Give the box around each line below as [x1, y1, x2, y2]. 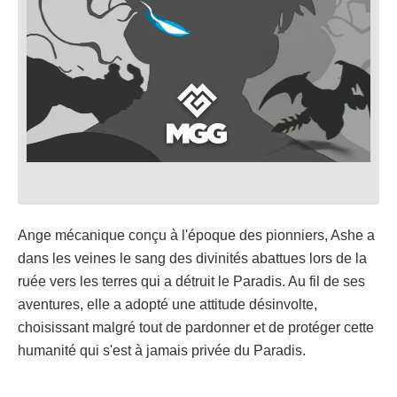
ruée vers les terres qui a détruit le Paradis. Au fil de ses [18, 273, 365, 289]
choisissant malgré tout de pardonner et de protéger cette [18, 319, 374, 335]
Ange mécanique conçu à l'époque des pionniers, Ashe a [18, 227, 375, 243]
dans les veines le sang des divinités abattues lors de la [18, 250, 367, 266]
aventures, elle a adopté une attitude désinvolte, [18, 296, 317, 312]
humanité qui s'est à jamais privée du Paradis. [18, 342, 306, 358]
